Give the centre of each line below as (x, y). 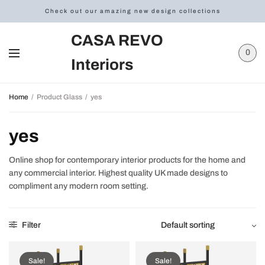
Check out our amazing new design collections (132, 11)
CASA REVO (117, 40)
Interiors (102, 64)
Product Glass (59, 97)
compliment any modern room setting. (79, 186)
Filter (30, 225)
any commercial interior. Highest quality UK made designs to (119, 173)
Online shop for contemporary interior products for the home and (127, 160)
